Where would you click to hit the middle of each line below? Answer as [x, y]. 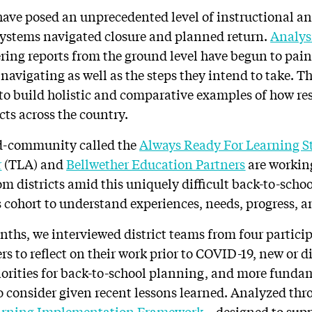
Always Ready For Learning [221, 144]
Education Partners [189, 164]
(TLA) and [34, 164]
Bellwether [99, 164]
